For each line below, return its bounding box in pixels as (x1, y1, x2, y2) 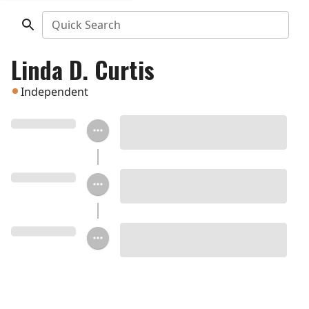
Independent (21, 84, 88, 99)
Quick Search (51, 17, 121, 32)
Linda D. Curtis (11, 52, 154, 87)
